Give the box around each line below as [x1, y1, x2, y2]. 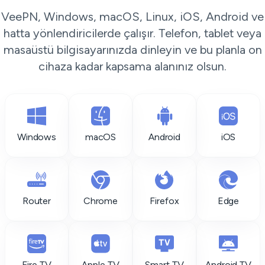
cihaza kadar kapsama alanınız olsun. [38, 59, 227, 73]
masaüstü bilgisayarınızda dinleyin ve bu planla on [3, 43, 262, 57]
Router [22, 195, 51, 206]
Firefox [150, 195, 179, 206]
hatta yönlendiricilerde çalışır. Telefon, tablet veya [4, 26, 261, 40]
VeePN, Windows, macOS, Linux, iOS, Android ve [1, 9, 264, 24]
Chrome [83, 195, 118, 206]
